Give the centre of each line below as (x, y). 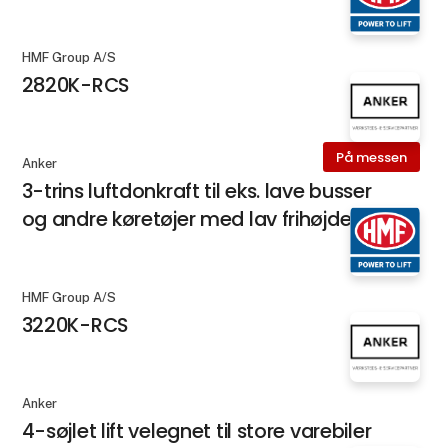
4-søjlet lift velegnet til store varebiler (196, 431)
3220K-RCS (74, 325)
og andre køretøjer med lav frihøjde (186, 219)
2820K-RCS (75, 84)
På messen (371, 157)
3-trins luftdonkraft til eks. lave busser (196, 191)
